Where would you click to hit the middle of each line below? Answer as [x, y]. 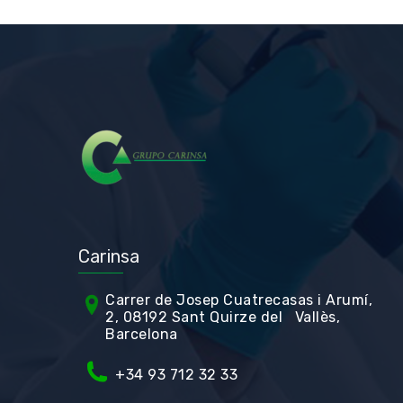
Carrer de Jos [154, 300]
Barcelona [142, 334]
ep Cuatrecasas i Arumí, [287, 300]
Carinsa [109, 256]
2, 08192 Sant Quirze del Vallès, [223, 317]
